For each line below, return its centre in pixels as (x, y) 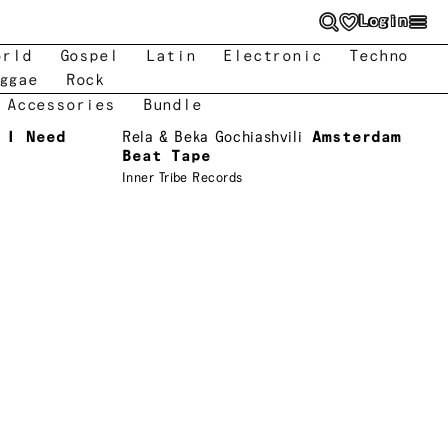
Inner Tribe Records (182, 178)
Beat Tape (166, 156)
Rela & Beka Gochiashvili (212, 137)
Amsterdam (356, 137)
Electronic (272, 56)
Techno (379, 56)
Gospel (89, 56)
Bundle (172, 105)
